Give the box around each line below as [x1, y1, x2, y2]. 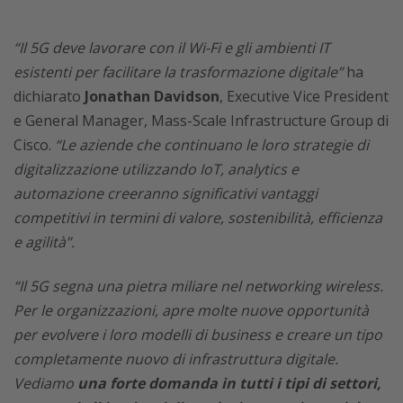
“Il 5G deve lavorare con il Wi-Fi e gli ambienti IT [13, 37, 330, 58]
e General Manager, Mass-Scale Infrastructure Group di [13, 110, 389, 130]
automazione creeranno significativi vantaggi [13, 183, 318, 203]
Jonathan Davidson [85, 85, 219, 106]
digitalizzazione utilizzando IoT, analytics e [13, 158, 299, 179]
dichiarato [13, 85, 85, 106]
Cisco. [13, 134, 55, 155]
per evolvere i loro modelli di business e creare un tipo [13, 324, 382, 345]
